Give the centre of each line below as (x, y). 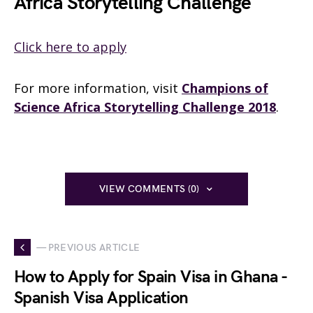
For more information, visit (98, 88)
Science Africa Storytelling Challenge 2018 (145, 107)
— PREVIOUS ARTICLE (88, 247)
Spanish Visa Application (101, 298)
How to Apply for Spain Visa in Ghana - (151, 277)
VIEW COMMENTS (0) (149, 189)
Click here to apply (70, 47)
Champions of (225, 88)
